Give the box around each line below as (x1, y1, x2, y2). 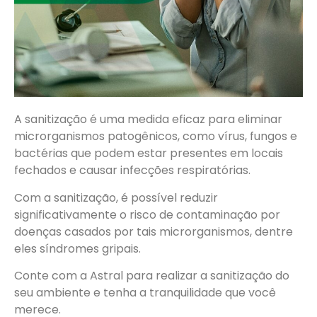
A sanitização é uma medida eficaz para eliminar (14, 111, 282, 128)
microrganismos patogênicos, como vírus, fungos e (14, 128, 297, 145)
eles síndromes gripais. (14, 240, 141, 257)
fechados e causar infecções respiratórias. (14, 162, 250, 179)
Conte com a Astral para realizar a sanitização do (14, 267, 289, 284)
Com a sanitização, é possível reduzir (14, 189, 218, 206)
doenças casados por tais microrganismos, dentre (14, 223, 293, 240)
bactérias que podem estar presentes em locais (14, 145, 283, 162)
